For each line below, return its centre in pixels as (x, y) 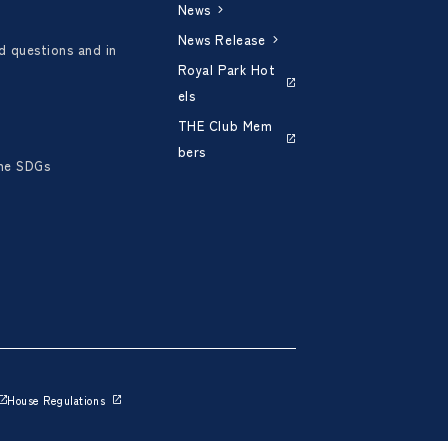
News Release (221, 40)
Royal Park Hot (226, 70)
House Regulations (56, 399)
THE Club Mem (225, 126)
